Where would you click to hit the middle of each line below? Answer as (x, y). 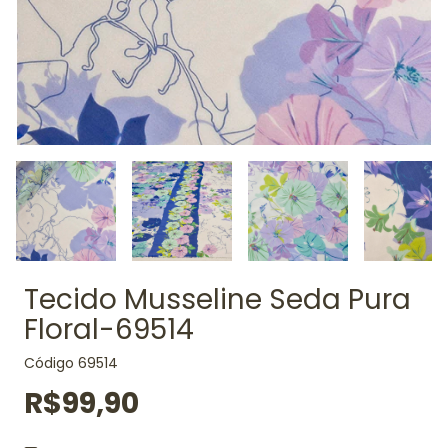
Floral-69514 (109, 329)
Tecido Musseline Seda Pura (217, 299)
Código (49, 363)
